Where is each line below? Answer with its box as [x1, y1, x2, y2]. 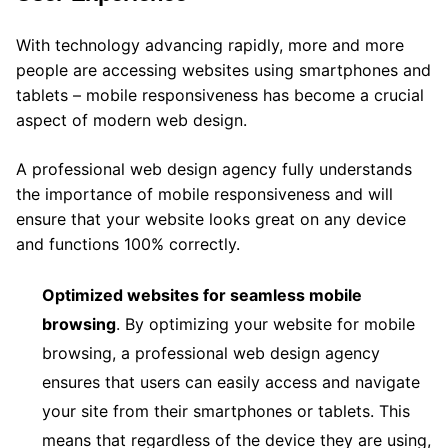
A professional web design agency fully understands [16, 158, 412, 179]
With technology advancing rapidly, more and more [16, 34, 404, 55]
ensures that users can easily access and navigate [42, 371, 420, 392]
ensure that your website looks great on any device [16, 208, 406, 229]
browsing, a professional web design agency [42, 342, 380, 363]
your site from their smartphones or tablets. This [42, 400, 410, 421]
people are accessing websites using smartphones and [16, 59, 431, 80]
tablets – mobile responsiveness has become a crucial [16, 84, 424, 105]
